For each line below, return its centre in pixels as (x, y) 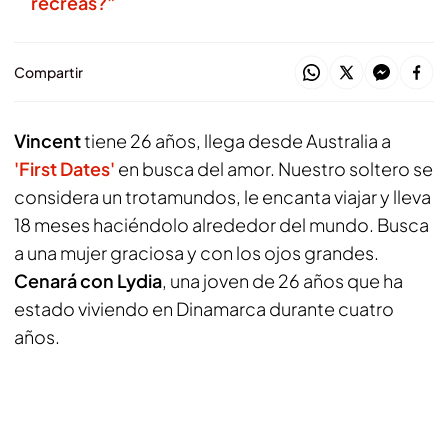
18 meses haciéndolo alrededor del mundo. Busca (221, 224)
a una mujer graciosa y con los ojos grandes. (196, 252)
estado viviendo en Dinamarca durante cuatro (204, 308)
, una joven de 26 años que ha (282, 280)
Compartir (48, 72)
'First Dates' (66, 168)
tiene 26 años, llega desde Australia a (237, 140)
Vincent (49, 140)
